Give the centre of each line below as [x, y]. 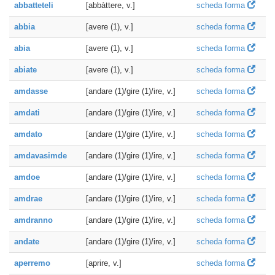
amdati [27, 113]
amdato [28, 134]
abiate [25, 70]
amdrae [28, 199]
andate [27, 242]
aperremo [32, 263]
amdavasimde [41, 156]
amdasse [31, 91]
